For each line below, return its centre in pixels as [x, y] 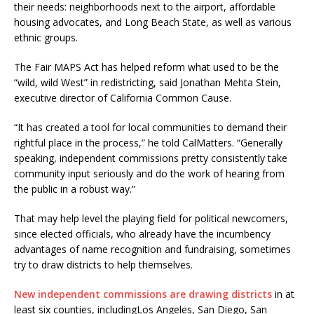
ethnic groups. [46, 37]
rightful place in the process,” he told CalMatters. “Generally [148, 142]
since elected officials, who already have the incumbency [142, 233]
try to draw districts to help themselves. [105, 264]
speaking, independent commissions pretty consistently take [151, 158]
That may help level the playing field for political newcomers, [151, 218]
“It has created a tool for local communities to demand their [150, 127]
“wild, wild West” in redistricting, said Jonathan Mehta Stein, [148, 82]
